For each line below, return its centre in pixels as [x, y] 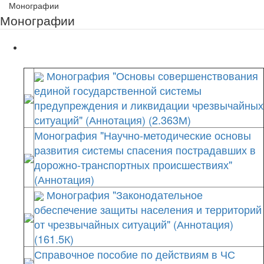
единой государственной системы [118, 90]
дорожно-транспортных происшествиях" [133, 164]
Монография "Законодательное [123, 194]
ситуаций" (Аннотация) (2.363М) [113, 120]
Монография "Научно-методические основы [143, 135]
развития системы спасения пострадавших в [145, 150]
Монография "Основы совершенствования [151, 75]
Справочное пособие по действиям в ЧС [135, 254]
